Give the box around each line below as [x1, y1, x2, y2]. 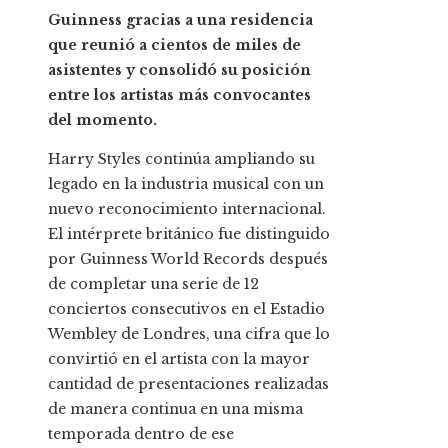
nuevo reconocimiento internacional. [48, 200, 326, 219]
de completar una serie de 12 [48, 275, 259, 294]
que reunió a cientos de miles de [48, 36, 301, 55]
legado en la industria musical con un [48, 175, 324, 194]
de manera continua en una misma [48, 400, 303, 419]
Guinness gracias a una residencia [48, 11, 313, 30]
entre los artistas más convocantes [48, 86, 311, 105]
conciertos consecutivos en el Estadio [48, 300, 325, 319]
